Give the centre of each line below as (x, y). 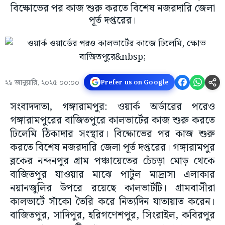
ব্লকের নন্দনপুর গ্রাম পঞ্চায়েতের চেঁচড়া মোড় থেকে (113, 161)
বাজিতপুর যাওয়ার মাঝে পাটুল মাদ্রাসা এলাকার (113, 175)
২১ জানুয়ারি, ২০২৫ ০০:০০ (42, 83)
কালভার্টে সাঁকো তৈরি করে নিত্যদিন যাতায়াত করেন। (113, 202)
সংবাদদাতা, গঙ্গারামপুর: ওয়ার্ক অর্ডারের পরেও (113, 107)
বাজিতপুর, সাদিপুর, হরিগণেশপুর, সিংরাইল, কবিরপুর (113, 216)
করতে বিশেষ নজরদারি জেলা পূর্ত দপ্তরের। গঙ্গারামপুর (113, 148)
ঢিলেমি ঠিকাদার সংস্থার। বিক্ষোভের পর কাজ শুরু (113, 134)
